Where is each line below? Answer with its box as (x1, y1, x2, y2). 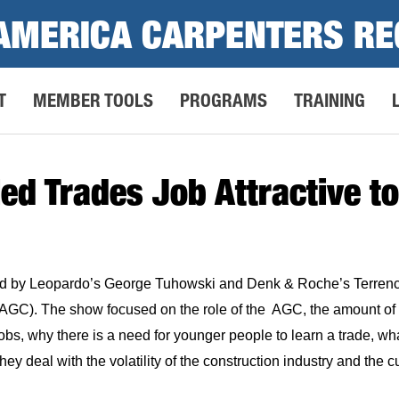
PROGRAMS (180, 88, 267, 111)
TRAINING (294, 88, 365, 111)
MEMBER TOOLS (33, 88, 153, 111)
